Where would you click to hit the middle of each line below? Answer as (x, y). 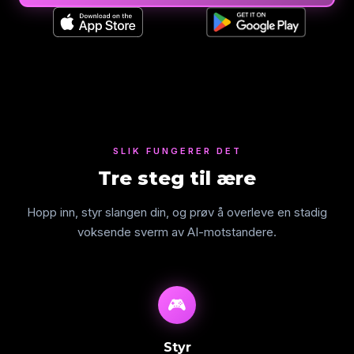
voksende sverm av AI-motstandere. (177, 232)
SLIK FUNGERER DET (177, 151)
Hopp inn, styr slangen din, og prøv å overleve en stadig (177, 212)
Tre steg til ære (177, 178)
